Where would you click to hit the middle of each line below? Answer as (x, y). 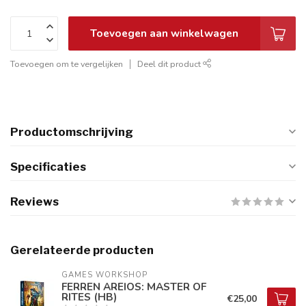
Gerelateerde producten (82, 250)
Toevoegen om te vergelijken (67, 64)
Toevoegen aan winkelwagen (164, 33)
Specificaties (48, 167)
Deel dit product (170, 64)
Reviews (34, 201)
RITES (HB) (89, 297)
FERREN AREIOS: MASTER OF (134, 287)
